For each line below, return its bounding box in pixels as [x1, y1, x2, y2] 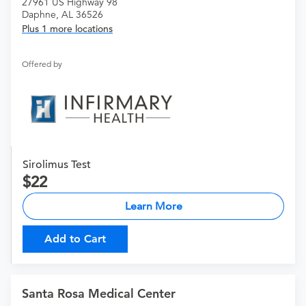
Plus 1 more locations [22, 23, 113, 36]
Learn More [124, 199, 182, 213]
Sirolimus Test [23, 158, 91, 172]
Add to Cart [44, 232, 106, 246]
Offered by [22, 59, 62, 70]
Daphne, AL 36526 [22, 8, 103, 21]
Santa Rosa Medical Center [22, 286, 176, 302]
